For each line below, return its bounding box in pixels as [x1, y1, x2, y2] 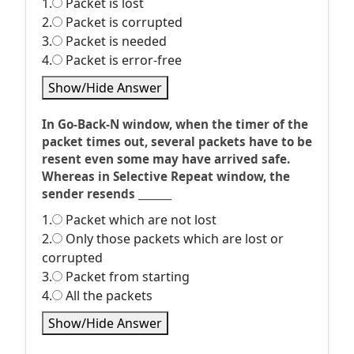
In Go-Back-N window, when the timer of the [42, 116, 308, 132]
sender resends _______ [42, 186, 171, 201]
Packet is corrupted [62, 13, 183, 31]
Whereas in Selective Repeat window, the [42, 168, 290, 184]
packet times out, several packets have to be [42, 134, 312, 149]
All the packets [62, 287, 153, 304]
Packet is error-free [62, 51, 182, 69]
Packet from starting [62, 268, 190, 285]
